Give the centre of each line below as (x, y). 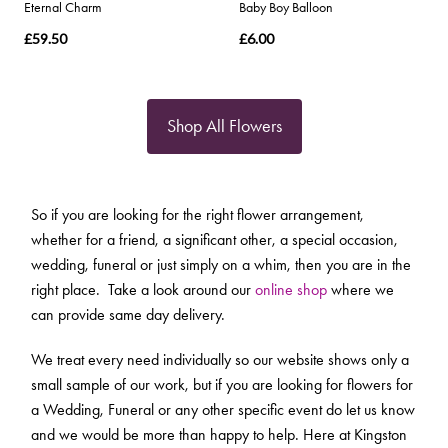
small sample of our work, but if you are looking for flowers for (222, 385)
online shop (291, 290)
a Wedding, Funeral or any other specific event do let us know (223, 410)
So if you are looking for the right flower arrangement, (197, 215)
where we (360, 290)
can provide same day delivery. (128, 315)
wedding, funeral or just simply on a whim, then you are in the (221, 265)
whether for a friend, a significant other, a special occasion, (214, 240)
